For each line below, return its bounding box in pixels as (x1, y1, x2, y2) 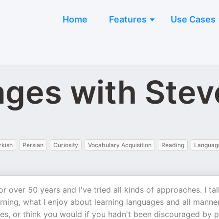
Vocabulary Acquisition (88, 141, 152, 149)
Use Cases (171, 14, 216, 24)
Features (109, 14, 147, 24)
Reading (161, 141, 184, 149)
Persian (22, 141, 44, 149)
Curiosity (53, 141, 78, 149)
